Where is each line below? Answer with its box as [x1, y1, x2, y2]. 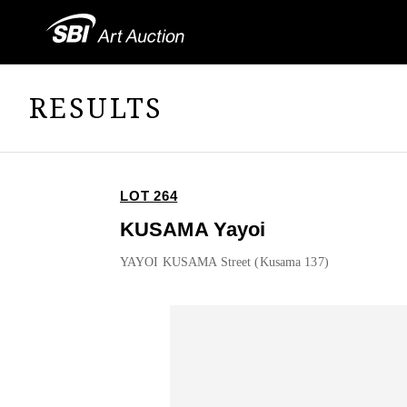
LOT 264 [120, 188, 178, 204]
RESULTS [29, 88, 164, 126]
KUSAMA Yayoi [120, 218, 266, 242]
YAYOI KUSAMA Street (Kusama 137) [120, 255, 329, 270]
